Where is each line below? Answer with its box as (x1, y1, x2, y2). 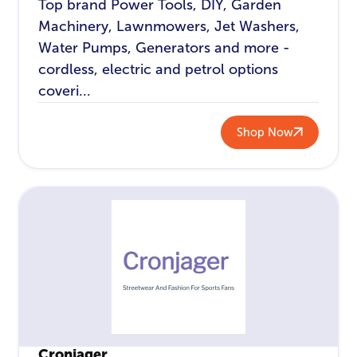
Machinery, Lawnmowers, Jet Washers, (38, 18, 300, 35)
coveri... (38, 83, 92, 100)
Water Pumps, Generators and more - (38, 40, 291, 57)
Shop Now (236, 125, 293, 139)
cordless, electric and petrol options (38, 61, 279, 78)
